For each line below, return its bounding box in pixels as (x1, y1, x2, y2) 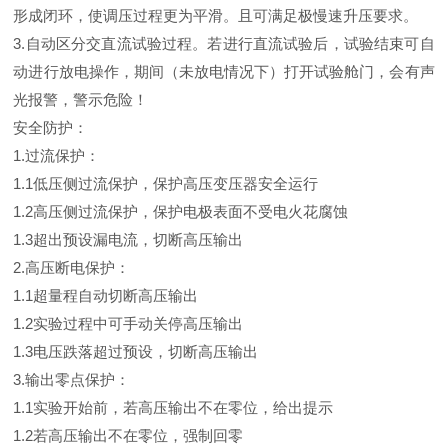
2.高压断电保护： (13, 258, 131, 276)
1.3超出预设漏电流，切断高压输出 (13, 230, 244, 248)
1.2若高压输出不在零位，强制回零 (13, 426, 244, 444)
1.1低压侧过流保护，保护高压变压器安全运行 (13, 174, 319, 192)
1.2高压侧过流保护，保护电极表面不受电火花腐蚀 (13, 202, 349, 220)
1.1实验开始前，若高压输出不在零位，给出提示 (13, 398, 334, 416)
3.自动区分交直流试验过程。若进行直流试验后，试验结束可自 (13, 34, 435, 52)
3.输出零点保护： (13, 370, 131, 388)
